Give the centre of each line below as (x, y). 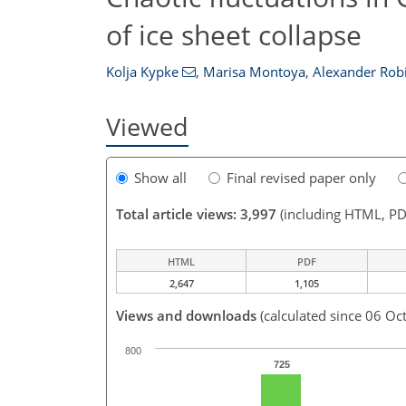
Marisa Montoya (254, 72)
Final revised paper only (301, 178)
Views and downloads (186, 316)
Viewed (147, 126)
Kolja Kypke (142, 72)
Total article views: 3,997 (196, 214)
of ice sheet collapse (234, 34)
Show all (160, 178)
